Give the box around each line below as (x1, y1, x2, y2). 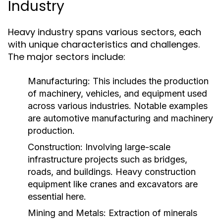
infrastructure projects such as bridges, (28, 154, 187, 165)
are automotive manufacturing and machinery (28, 113, 213, 123)
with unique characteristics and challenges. (8, 38, 200, 51)
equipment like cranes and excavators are (28, 179, 198, 189)
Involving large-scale (83, 142, 170, 152)
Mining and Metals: (28, 208, 106, 218)
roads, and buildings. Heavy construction (28, 166, 196, 177)
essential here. (28, 191, 86, 202)
